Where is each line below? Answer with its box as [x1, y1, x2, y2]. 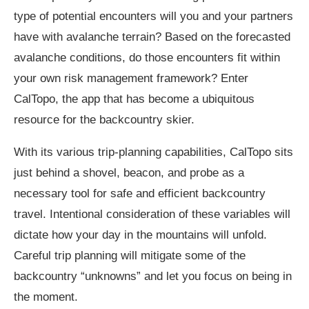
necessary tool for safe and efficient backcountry [14, 186, 266, 200]
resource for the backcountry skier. [14, 112, 195, 126]
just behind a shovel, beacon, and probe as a [14, 166, 244, 179]
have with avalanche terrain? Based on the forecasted [14, 30, 290, 43]
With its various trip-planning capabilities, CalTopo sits [14, 145, 293, 159]
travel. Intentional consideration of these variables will [14, 207, 290, 221]
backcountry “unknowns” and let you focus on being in [14, 269, 292, 283]
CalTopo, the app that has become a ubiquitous [14, 92, 255, 106]
